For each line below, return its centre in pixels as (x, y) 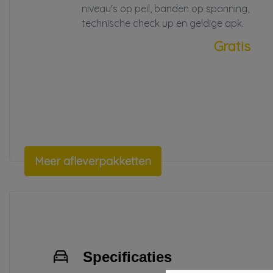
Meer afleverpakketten (93, 161)
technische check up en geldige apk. (163, 23)
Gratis (232, 46)
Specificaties (127, 257)
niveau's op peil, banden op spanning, (165, 9)
